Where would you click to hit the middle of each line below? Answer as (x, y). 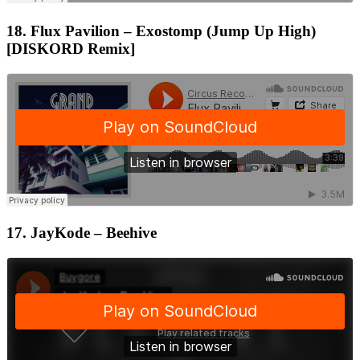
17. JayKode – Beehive (82, 233)
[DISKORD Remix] (71, 49)
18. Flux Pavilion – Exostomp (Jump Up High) (161, 31)
